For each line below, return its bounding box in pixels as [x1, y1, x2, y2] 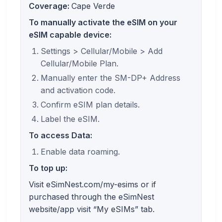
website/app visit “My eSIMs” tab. [29, 204, 155, 214]
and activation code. [41, 85, 115, 95]
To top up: [29, 163, 67, 173]
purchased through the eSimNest [29, 191, 154, 202]
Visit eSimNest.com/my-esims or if [29, 179, 156, 189]
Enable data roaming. [41, 146, 120, 157]
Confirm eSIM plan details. [41, 99, 140, 110]
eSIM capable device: [29, 29, 111, 40]
